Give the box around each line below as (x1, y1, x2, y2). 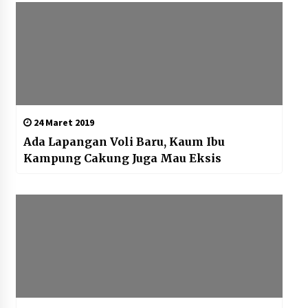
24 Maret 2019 (31, 116, 94, 129)
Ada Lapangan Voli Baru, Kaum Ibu (23, 135, 225, 149)
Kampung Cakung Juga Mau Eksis (23, 151, 221, 166)
